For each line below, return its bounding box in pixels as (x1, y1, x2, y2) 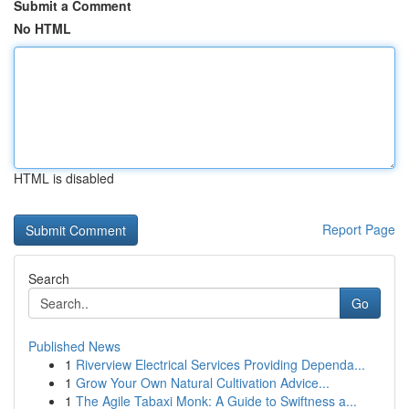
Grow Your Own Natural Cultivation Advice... (76, 373, 330, 392)
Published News (28, 337, 121, 355)
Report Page (322, 220, 395, 238)
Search (28, 269, 69, 288)
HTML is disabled (14, 169, 114, 187)
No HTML (14, 19, 71, 37)
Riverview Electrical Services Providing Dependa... (76, 355, 365, 373)
